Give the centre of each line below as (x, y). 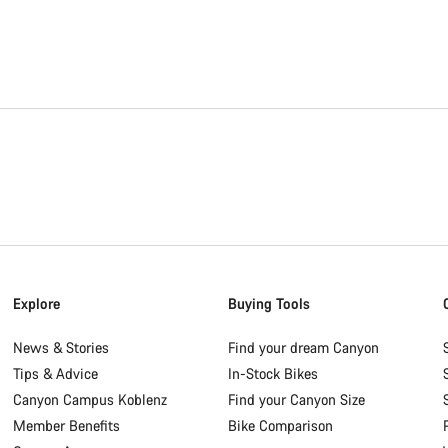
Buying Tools (268, 303)
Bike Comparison (280, 425)
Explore (37, 303)
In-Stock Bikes (272, 373)
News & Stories (61, 347)
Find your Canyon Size (296, 399)
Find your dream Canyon (303, 347)
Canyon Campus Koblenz (90, 399)
